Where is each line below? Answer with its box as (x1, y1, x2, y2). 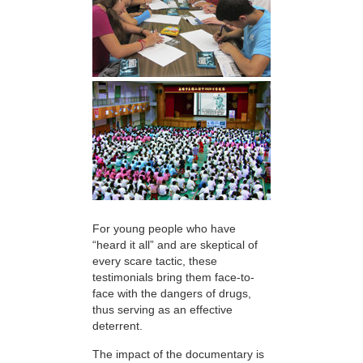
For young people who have (92, 222, 236, 236)
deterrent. (92, 319, 143, 333)
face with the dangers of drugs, (92, 287, 251, 301)
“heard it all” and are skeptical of (92, 238, 258, 252)
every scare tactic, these (92, 254, 217, 268)
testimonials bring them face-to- (92, 271, 254, 284)
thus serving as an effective (92, 303, 233, 317)
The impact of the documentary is (92, 347, 264, 361)
